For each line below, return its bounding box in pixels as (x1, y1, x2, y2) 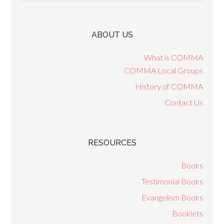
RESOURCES (87, 138, 136, 147)
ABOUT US (91, 30, 133, 39)
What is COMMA (143, 52, 203, 62)
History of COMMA (134, 81, 203, 91)
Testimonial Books (141, 176, 203, 186)
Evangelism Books (141, 192, 203, 202)
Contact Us (164, 97, 203, 107)
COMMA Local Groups (123, 65, 203, 75)
